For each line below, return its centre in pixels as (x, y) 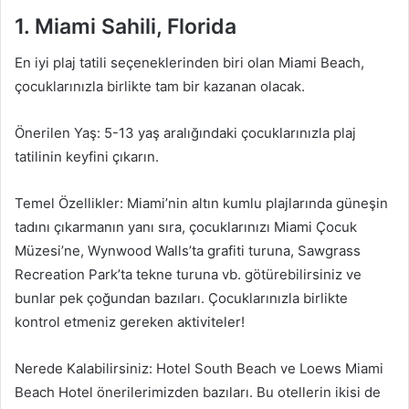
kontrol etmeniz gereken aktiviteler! (130, 322)
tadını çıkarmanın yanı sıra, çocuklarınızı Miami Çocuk (186, 227)
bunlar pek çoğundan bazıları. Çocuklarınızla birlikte (181, 298)
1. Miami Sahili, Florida (126, 26)
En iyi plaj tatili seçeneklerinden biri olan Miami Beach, (189, 63)
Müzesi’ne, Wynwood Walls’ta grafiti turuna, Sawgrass (188, 251)
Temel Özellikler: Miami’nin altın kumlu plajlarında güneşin (201, 203)
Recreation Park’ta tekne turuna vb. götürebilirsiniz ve (188, 274)
